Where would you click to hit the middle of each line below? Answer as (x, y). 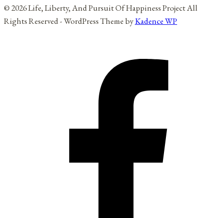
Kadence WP (156, 21)
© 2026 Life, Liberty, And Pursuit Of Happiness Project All (101, 8)
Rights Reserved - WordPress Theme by (69, 21)
